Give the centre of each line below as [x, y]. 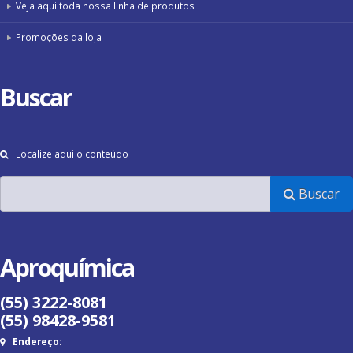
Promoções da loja [59, 37]
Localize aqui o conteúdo [71, 154]
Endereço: [37, 342]
